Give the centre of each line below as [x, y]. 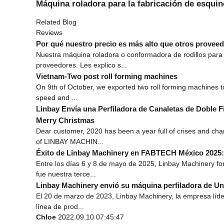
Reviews [49, 32]
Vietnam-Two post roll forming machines [107, 76]
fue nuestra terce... [66, 174]
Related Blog [56, 22]
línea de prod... [60, 206]
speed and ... [57, 97]
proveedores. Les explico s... [81, 65]
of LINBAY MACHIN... [70, 141]
